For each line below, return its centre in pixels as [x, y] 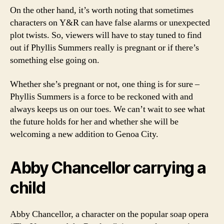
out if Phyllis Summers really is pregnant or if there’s [104, 48]
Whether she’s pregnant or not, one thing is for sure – [105, 84]
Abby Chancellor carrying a [108, 167]
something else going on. [55, 60]
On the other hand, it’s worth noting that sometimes [102, 10]
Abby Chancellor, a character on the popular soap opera [109, 214]
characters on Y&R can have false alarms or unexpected [110, 23]
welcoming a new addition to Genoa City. [84, 134]
